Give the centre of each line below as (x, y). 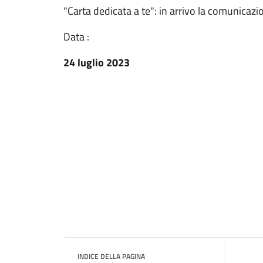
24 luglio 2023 (97, 63)
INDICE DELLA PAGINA (111, 256)
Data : (76, 37)
